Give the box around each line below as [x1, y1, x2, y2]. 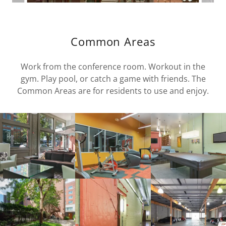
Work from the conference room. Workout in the [21, 61, 205, 72]
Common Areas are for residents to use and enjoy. [17, 85, 209, 96]
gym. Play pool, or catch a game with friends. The [20, 73, 206, 84]
